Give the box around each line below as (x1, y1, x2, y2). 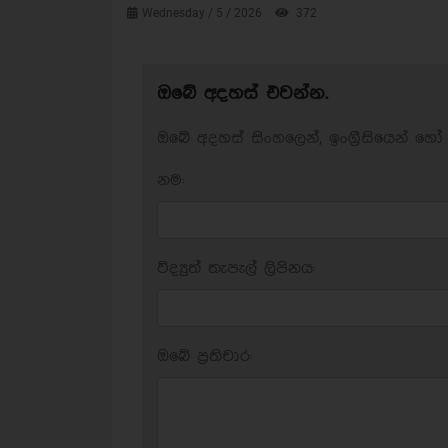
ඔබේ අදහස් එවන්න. (157, 83, 328, 105)
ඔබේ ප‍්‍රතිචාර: (157, 348, 252, 366)
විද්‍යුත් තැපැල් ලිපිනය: (157, 260, 315, 278)
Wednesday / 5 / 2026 (142, 6, 265, 21)
